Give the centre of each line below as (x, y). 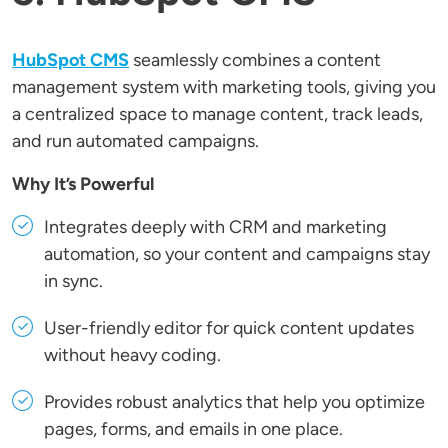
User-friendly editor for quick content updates (229, 328)
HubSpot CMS (70, 60)
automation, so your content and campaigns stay (237, 254)
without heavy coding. (132, 355)
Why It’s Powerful (83, 184)
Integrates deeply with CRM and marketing (215, 227)
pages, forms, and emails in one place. (193, 429)
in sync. (73, 281)
